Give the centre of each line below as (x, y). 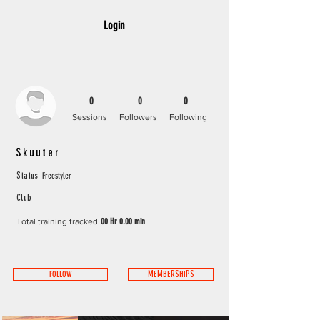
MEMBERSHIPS (171, 274)
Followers (138, 117)
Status (27, 176)
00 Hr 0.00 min (123, 221)
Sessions (90, 117)
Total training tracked (57, 221)
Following (188, 117)
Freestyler (57, 176)
